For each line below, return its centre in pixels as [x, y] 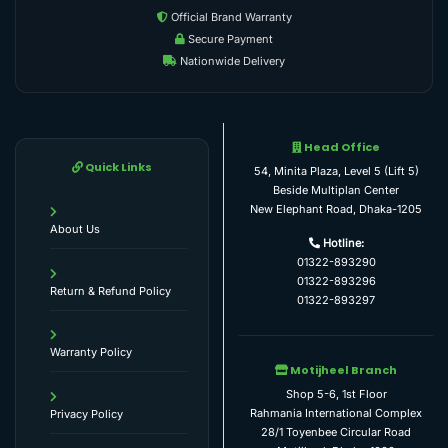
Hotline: [341, 242]
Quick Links [117, 166]
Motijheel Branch [342, 369]
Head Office [341, 146]
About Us [75, 228]
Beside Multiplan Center [336, 190]
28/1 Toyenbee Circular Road [336, 432]
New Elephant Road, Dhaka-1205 [336, 209]
